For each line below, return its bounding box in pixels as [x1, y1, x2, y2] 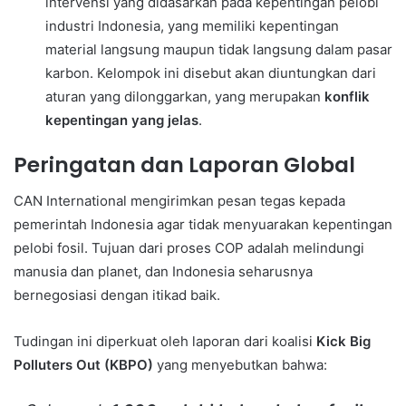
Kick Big [316, 333, 371, 350]
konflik [324, 87, 370, 105]
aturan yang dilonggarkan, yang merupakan [45, 87, 324, 105]
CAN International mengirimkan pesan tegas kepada [14, 192, 345, 209]
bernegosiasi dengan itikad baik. [14, 286, 220, 304]
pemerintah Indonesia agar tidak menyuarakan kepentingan [14, 216, 392, 233]
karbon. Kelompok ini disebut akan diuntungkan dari [45, 63, 376, 82]
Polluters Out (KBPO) [14, 356, 153, 373]
